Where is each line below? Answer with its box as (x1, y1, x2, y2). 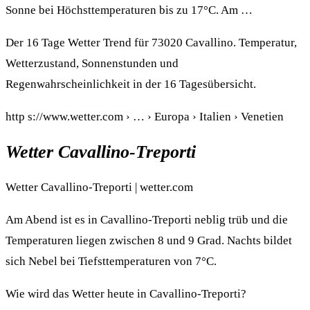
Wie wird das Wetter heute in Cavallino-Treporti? (6, 287, 246, 301)
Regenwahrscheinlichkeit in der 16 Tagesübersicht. (6, 77, 256, 91)
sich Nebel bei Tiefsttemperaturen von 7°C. (6, 255, 217, 268)
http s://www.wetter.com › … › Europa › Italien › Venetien (6, 110, 284, 124)
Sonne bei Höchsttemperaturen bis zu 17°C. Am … (6, 3, 253, 17)
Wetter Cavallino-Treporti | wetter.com (6, 181, 193, 194)
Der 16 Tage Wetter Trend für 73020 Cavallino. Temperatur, (6, 36, 297, 50)
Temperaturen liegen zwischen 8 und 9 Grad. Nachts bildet (6, 234, 292, 248)
